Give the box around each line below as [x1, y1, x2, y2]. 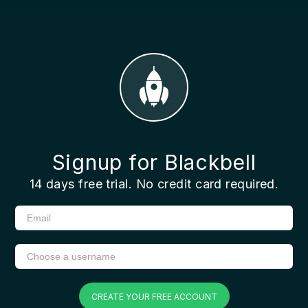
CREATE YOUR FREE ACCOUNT [91, 291, 217, 302]
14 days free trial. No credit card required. [29, 177, 279, 192]
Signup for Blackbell [52, 150, 256, 175]
